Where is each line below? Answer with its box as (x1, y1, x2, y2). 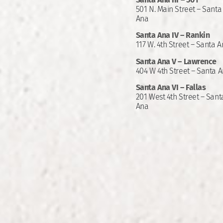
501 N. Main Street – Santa (135, 4, 222, 14)
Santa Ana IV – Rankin (135, 30, 210, 40)
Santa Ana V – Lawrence (135, 56, 217, 66)
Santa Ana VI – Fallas (135, 83, 206, 93)
